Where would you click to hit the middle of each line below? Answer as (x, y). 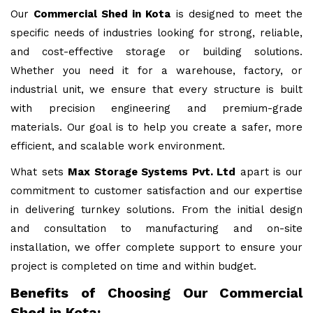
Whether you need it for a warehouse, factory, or (156, 71)
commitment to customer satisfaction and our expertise (156, 191)
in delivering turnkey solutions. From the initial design (156, 210)
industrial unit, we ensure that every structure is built (156, 90)
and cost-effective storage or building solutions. (156, 52)
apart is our (269, 172)
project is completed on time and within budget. (133, 267)
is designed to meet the (237, 14)
